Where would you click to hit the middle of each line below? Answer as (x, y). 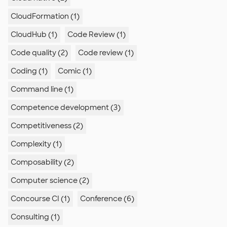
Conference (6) (107, 199)
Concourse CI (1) (40, 199)
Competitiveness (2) (47, 126)
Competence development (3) (66, 107)
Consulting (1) (35, 217)
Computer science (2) (50, 180)
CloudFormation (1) (45, 16)
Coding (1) (29, 71)
